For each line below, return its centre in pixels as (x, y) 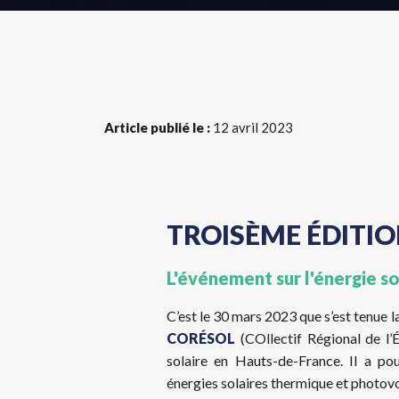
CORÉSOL (201, 338)
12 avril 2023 (252, 127)
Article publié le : (157, 127)
